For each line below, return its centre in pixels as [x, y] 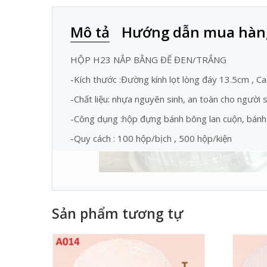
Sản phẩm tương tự [117, 213]
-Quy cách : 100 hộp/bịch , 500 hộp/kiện [151, 138]
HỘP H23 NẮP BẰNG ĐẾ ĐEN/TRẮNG [148, 60]
